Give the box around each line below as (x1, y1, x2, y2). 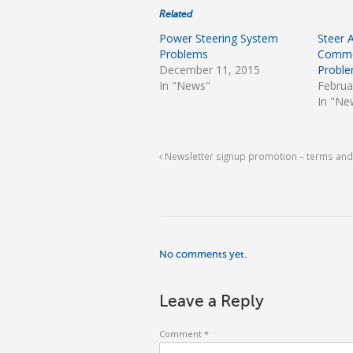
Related (159, 8, 192, 20)
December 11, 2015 (159, 61, 260, 77)
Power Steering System (159, 30, 278, 46)
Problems (159, 46, 208, 61)
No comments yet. (159, 247, 247, 260)
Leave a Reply (159, 291, 264, 310)
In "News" (159, 77, 210, 93)
